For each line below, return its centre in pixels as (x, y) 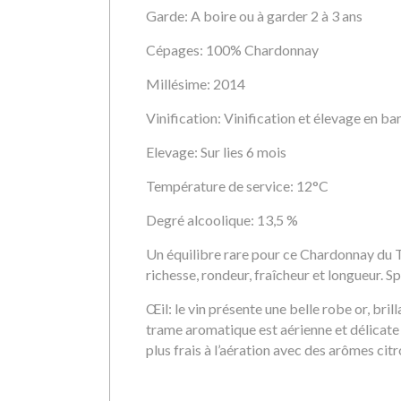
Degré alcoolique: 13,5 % (222, 220)
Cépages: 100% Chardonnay (232, 50)
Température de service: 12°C (237, 186)
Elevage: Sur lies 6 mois (216, 152)
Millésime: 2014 (196, 84)
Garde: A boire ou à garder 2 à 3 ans (254, 16)
